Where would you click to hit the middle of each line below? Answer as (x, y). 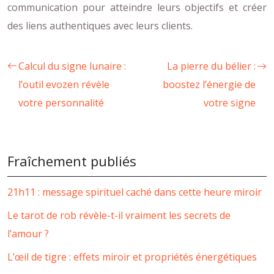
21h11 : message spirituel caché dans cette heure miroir (135, 192)
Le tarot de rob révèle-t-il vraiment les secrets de (119, 215)
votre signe (230, 102)
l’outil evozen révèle (64, 84)
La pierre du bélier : (211, 66)
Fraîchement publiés (72, 161)
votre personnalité (61, 102)
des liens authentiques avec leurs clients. (100, 25)
